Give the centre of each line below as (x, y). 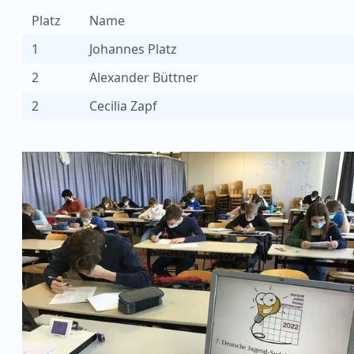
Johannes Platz (133, 49)
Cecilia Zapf (123, 106)
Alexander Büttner (144, 77)
